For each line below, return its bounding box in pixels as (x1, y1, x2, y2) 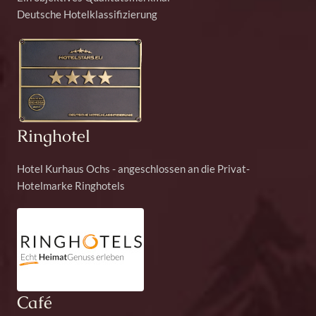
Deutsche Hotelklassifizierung (17, 8, 157, 21)
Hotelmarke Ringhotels (17, 178, 125, 192)
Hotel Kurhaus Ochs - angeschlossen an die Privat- (17, 162, 250, 175)
